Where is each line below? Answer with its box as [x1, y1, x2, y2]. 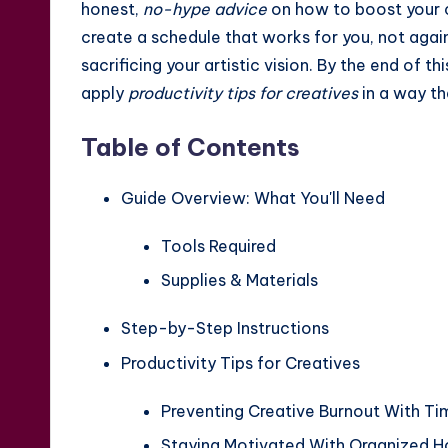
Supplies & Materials [161, 270, 318, 291]
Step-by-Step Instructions [121, 318, 329, 339]
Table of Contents [81, 132, 300, 163]
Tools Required [161, 236, 276, 257]
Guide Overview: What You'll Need [121, 188, 385, 209]
